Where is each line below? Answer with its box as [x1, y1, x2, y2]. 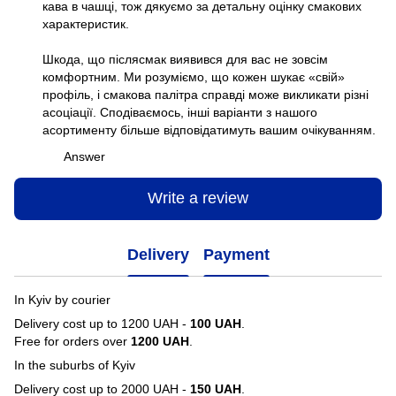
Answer [64, 148, 105, 164]
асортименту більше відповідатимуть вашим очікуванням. [42, 122, 376, 137]
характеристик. [42, 16, 129, 31]
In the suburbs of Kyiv [14, 357, 135, 372]
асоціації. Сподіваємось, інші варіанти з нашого [42, 104, 317, 119]
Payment [202, 246, 270, 264]
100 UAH [190, 316, 241, 331]
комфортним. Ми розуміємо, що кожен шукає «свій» [42, 69, 345, 84]
